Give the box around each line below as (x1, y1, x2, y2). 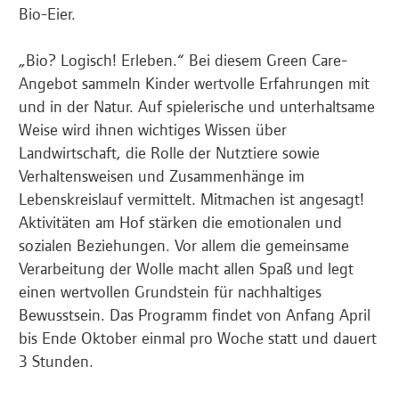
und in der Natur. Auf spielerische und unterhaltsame (19, 94, 375, 118)
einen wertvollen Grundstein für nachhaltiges (19, 280, 322, 303)
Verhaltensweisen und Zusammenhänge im (19, 164, 305, 187)
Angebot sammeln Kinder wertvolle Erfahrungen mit (19, 71, 370, 94)
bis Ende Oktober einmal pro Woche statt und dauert (19, 326, 377, 349)
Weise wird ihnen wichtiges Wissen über (19, 118, 287, 141)
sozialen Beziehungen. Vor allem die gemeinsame (19, 233, 349, 256)
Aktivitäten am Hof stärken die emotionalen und (19, 210, 342, 233)
